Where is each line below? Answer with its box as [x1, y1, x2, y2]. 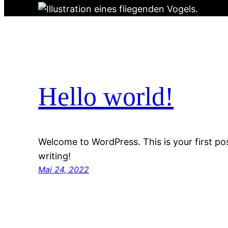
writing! [38, 150, 71, 161]
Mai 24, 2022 [38, 164, 90, 175]
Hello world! [38, 82, 174, 111]
